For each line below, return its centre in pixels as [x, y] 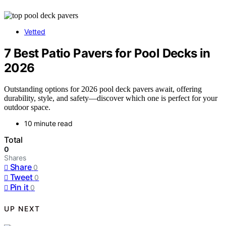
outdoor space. [27, 107]
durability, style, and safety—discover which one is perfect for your [111, 98]
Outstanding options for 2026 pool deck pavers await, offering [103, 89]
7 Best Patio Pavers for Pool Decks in [107, 53]
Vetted [35, 31]
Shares [15, 158]
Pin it [19, 187]
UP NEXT [22, 208]
